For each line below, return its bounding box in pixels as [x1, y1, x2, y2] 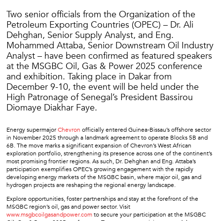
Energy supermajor [6, 125, 56, 134]
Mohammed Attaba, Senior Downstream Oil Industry [6, 39, 214, 52]
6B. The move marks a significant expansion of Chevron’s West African [6, 141, 191, 149]
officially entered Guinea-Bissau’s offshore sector [80, 125, 211, 134]
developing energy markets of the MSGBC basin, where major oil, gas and [6, 173, 201, 181]
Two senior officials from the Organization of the [6, 8, 195, 21]
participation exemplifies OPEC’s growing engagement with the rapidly [6, 165, 193, 173]
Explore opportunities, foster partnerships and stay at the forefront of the [6, 194, 198, 203]
